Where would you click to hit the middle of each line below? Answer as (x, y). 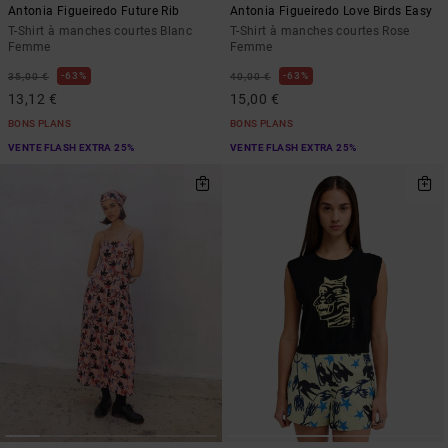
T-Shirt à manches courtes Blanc (100, 31)
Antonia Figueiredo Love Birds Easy (331, 11)
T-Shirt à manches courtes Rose (320, 31)
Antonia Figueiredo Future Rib (94, 11)
